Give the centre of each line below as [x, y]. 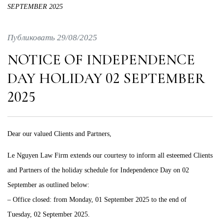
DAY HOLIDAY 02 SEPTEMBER [106, 78]
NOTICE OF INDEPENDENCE [101, 60]
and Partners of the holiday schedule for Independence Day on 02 [98, 170]
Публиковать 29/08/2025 [52, 38]
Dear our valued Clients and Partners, [59, 134]
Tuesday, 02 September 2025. [49, 214]
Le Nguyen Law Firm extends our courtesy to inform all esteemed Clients [110, 155]
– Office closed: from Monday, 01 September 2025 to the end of [97, 200]
